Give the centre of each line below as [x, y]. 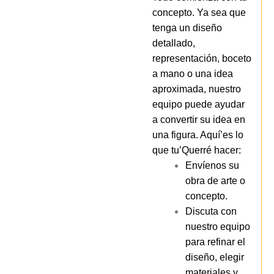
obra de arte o [216, 180]
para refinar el [216, 242]
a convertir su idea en [199, 119]
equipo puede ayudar [198, 104]
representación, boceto [202, 58]
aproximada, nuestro [197, 89]
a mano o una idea [193, 73]
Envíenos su [213, 165]
